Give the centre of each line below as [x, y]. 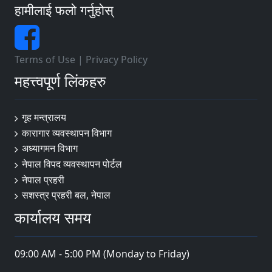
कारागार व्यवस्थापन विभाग [67, 133]
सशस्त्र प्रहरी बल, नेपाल [66, 195]
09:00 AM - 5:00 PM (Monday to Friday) [102, 254]
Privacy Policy [117, 59]
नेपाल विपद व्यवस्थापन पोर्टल [72, 164]
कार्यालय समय [53, 218]
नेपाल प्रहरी [43, 179]
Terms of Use [45, 59]
